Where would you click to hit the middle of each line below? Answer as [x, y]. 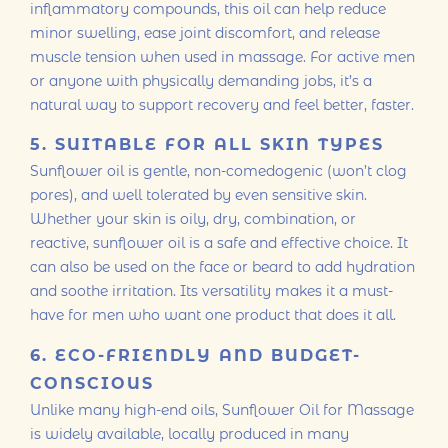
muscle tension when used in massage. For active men [222, 56]
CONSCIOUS [92, 383]
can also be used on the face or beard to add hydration [222, 267]
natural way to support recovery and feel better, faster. [222, 104]
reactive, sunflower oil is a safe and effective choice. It [219, 243]
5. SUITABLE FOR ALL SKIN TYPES [207, 145]
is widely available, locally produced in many [189, 433]
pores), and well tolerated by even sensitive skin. [198, 195]
